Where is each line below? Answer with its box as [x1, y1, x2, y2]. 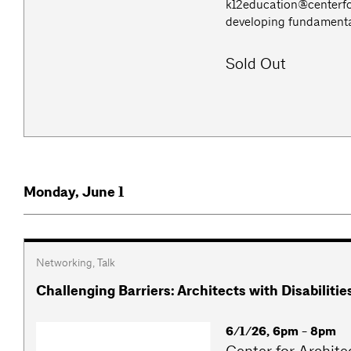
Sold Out [226, 54, 287, 74]
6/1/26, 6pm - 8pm [226, 324, 337, 340]
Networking [36, 255, 92, 270]
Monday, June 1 [24, 183, 124, 202]
